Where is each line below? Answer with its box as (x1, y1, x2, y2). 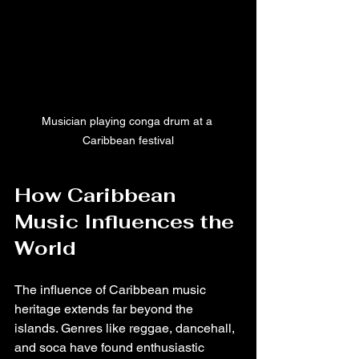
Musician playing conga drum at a (41, 114, 216, 127)
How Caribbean (14, 182, 181, 208)
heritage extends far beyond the (14, 301, 196, 317)
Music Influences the (14, 208, 240, 234)
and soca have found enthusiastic (14, 339, 208, 355)
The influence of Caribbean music (14, 281, 209, 297)
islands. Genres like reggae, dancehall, (14, 320, 238, 336)
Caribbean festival (83, 133, 174, 147)
